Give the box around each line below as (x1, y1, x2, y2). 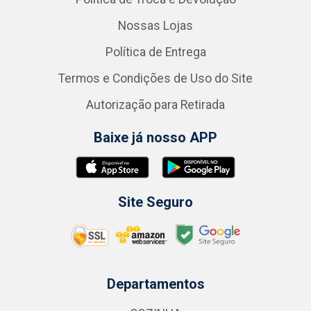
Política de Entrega (105, 45, 206, 59)
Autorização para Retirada (86, 98, 225, 112)
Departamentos (106, 276, 205, 292)
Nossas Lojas (118, 19, 193, 33)
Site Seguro (118, 194, 193, 210)
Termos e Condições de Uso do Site (58, 72, 253, 85)
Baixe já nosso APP (94, 129, 217, 146)
